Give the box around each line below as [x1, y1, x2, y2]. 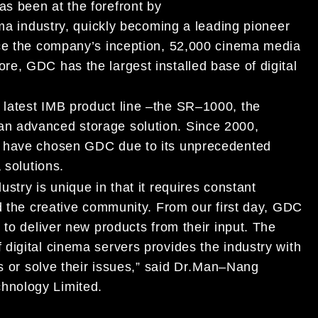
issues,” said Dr [92, 259, 189, 274]
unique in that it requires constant [50, 180, 256, 194]
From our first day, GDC [155, 199, 302, 214]
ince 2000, [194, 119, 259, 134]
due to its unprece [119, 139, 229, 154]
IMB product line [37, 99, 146, 114]
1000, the [202, 99, 261, 114]
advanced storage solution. [16, 119, 186, 134]
